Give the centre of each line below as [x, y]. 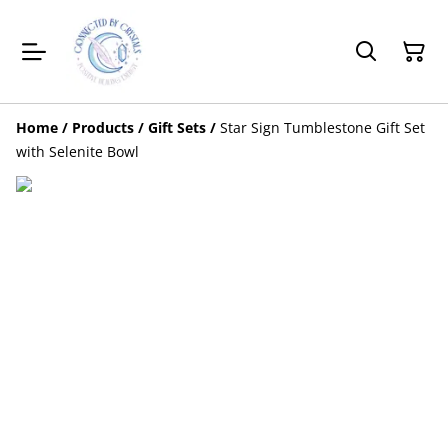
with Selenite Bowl [77, 151]
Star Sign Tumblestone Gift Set [322, 127]
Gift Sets [177, 127]
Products [103, 127]
